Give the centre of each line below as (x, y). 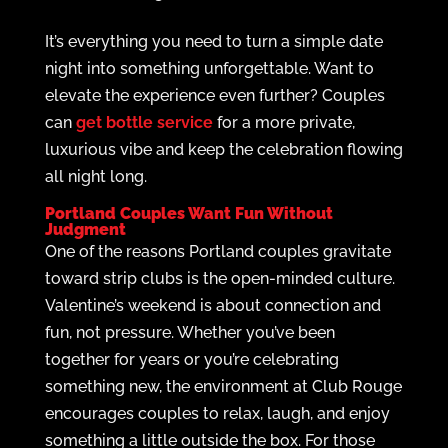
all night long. (95, 176)
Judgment (85, 229)
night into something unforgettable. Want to (209, 68)
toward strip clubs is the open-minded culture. (219, 278)
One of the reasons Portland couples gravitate (217, 251)
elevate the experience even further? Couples (214, 95)
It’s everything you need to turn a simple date (213, 41)
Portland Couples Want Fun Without (188, 213)
